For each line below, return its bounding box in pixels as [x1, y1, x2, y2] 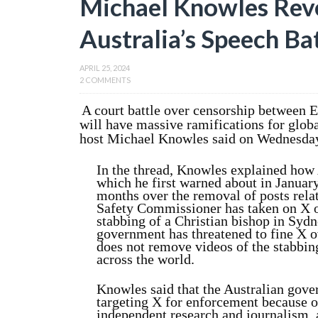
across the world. [97, 251, 194, 267]
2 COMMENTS [79, 75, 131, 84]
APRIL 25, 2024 [79, 63, 130, 72]
